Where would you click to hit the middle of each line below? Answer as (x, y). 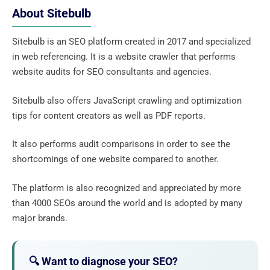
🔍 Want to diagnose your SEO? (103, 261)
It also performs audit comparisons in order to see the (121, 144)
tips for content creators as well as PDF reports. (110, 115)
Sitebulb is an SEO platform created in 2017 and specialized (131, 42)
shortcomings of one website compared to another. (115, 159)
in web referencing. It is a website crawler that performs (124, 57)
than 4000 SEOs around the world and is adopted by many (127, 203)
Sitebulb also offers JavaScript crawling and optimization (127, 100)
